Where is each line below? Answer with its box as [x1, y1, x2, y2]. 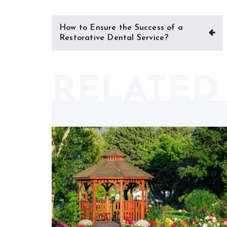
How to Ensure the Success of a [59, 24, 183, 32]
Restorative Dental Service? [59, 34, 169, 42]
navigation [51, 33, 110, 45]
